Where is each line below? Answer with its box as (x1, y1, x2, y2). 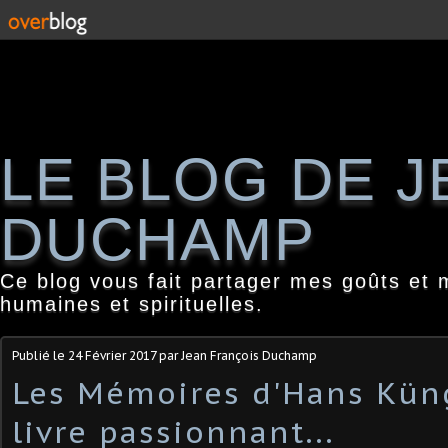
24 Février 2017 (68, 348, 156, 363)
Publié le (12, 348, 68, 363)
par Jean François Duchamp (156, 348, 317, 363)
